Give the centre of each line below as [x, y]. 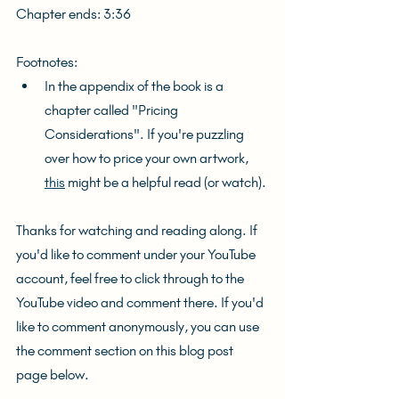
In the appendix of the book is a [135, 85]
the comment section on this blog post [126, 350]
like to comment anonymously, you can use [139, 326]
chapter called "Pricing [113, 110]
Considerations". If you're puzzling [146, 134]
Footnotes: [47, 61]
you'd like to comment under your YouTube [137, 254]
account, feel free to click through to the [131, 278]
